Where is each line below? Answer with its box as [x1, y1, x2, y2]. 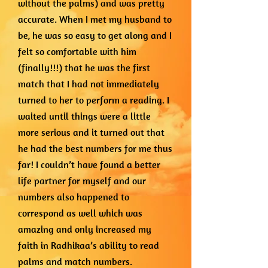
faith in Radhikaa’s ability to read [18, 239, 159, 251]
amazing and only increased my [18, 223, 151, 235]
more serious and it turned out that [18, 126, 165, 138]
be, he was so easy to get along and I [18, 29, 172, 41]
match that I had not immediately [18, 78, 159, 90]
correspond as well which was [18, 207, 142, 219]
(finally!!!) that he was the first [18, 62, 150, 74]
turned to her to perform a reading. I [18, 94, 169, 106]
